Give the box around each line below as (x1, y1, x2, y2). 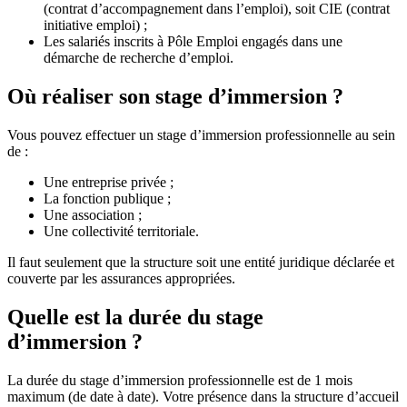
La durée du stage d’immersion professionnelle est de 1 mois (7, 372, 352, 388)
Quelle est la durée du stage (7, 304, 263, 329)
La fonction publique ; (44, 191, 171, 207)
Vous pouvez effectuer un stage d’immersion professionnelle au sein (7, 127, 395, 144)
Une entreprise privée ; (44, 174, 174, 191)
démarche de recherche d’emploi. (44, 50, 233, 66)
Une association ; (44, 207, 142, 223)
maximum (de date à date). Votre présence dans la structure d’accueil (7, 388, 399, 404)
